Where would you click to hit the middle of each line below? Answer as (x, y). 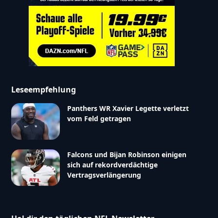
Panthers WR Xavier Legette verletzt (128, 108)
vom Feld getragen (99, 118)
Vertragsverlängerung (104, 175)
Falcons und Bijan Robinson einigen (127, 154)
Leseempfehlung (43, 89)
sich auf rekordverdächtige (112, 164)
